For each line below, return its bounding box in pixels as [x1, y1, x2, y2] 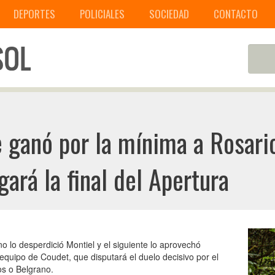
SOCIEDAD [149, 6, 189, 21]
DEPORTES [14, 6, 55, 21]
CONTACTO [214, 6, 258, 21]
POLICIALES [80, 6, 125, 21]
